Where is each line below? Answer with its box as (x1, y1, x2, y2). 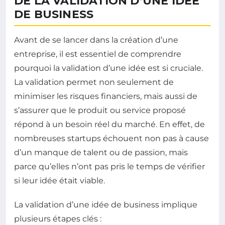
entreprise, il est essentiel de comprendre (14, 49, 181, 59)
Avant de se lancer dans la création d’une (14, 35, 178, 45)
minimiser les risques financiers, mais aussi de (14, 91, 197, 101)
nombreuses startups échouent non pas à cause (14, 133, 209, 143)
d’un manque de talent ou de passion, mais (14, 147, 188, 157)
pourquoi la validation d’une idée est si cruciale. (14, 63, 203, 73)
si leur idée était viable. (14, 175, 105, 185)
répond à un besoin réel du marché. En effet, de (14, 119, 205, 129)
